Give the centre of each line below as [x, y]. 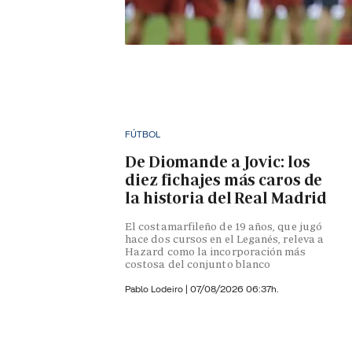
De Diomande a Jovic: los [218, 161]
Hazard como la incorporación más [216, 252]
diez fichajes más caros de [224, 180]
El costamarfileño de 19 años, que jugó [224, 227]
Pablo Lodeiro [155, 289]
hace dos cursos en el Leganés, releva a [225, 239]
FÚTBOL [143, 134]
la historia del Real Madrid [226, 198]
